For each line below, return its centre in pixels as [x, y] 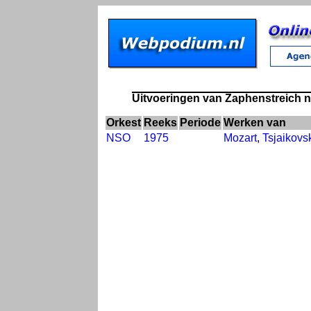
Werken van [255, 122]
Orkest [124, 122]
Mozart [240, 137]
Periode [200, 122]
